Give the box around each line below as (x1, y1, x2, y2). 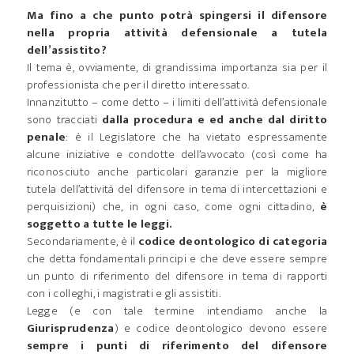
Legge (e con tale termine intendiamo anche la (26, 301, 328, 321)
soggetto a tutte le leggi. (26, 214, 173, 234)
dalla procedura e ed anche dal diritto (102, 110, 328, 130)
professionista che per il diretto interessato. (26, 75, 250, 95)
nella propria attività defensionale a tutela (26, 23, 328, 43)
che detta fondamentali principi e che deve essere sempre (26, 249, 328, 269)
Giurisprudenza (26, 318, 115, 338)
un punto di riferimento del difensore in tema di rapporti (26, 266, 328, 286)
